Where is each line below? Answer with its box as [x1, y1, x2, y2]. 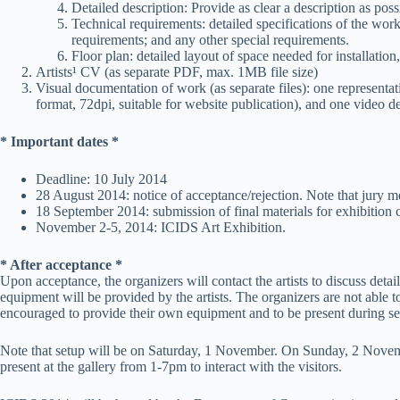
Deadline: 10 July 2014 [36, 171, 167, 187]
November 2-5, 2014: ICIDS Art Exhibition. [36, 219, 286, 235]
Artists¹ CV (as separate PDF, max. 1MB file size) [36, 63, 318, 79]
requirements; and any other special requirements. [71, 31, 349, 47]
